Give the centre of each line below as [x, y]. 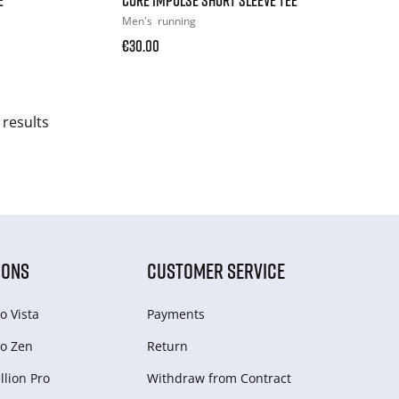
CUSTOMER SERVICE [216, 270]
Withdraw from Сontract [220, 378]
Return [168, 346]
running [177, 20]
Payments [176, 313]
